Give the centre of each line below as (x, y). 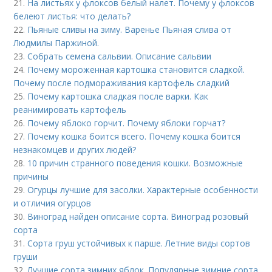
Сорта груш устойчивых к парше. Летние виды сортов (139, 243)
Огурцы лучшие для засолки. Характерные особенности (143, 189)
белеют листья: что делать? (72, 16)
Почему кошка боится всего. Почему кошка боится (134, 136)
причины (31, 176)
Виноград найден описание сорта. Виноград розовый (138, 216)
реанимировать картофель (70, 109)
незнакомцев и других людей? (75, 149)
